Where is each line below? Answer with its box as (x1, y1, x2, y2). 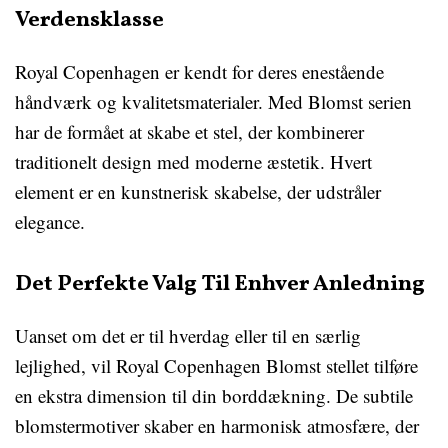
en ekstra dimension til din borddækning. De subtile (15, 383, 413, 408)
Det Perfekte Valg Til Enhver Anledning (15, 269, 425, 300)
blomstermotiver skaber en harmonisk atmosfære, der (15, 413, 419, 438)
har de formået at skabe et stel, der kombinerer (15, 119, 364, 144)
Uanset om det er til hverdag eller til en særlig (15, 323, 361, 348)
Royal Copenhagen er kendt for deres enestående (15, 59, 384, 84)
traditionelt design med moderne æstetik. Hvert (15, 149, 372, 174)
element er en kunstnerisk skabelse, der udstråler (15, 179, 381, 204)
